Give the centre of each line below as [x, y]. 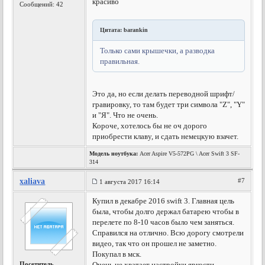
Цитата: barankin [124, 30]
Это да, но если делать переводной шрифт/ [164, 94]
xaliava [33, 181]
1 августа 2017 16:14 [130, 182]
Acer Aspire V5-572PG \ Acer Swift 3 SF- [189, 153]
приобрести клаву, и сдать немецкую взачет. [166, 136]
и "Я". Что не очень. [125, 115]
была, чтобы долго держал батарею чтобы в [166, 211]
